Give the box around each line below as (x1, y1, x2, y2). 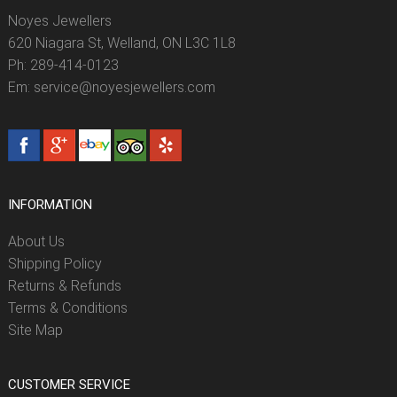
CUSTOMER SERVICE (8, 376, 130, 393)
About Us (8, 232, 65, 250)
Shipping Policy (8, 254, 102, 272)
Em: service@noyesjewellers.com (8, 78, 215, 96)
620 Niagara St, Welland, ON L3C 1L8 (8, 34, 236, 51)
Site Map (8, 321, 63, 339)
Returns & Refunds (8, 276, 121, 294)
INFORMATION (8, 196, 92, 213)
